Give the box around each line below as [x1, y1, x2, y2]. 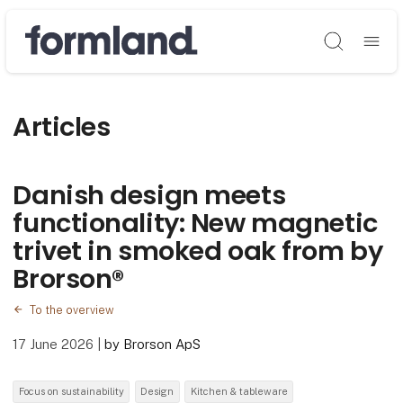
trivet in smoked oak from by [13, 233, 383, 270]
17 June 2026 [13, 336, 98, 352]
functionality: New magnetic [13, 205, 378, 242]
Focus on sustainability [18, 386, 124, 398]
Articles [13, 108, 111, 145]
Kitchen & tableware [190, 386, 288, 398]
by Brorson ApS [104, 336, 201, 352]
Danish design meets [13, 177, 286, 214]
